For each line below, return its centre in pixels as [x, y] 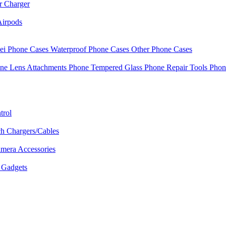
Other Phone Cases [162, 49]
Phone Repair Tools [177, 68]
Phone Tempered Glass [106, 68]
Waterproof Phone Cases [91, 49]
